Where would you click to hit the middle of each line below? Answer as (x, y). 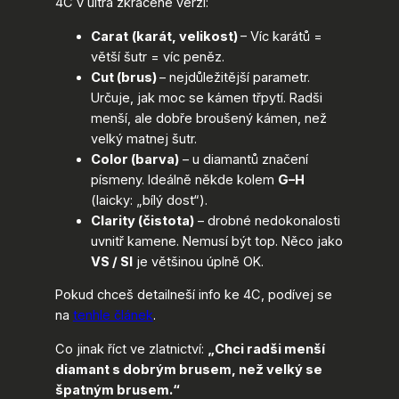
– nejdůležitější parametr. (234, 77)
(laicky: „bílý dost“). (149, 200)
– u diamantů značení (243, 159)
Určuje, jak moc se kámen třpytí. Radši (206, 98)
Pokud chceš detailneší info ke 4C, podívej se (193, 295)
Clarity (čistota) (142, 220)
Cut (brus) (125, 77)
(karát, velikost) (186, 36)
